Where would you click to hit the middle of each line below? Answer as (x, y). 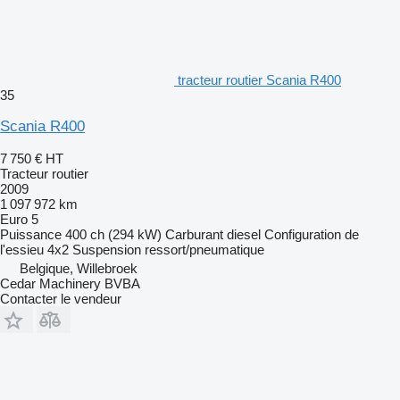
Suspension (107, 249)
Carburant (194, 234)
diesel (244, 234)
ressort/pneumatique (204, 249)
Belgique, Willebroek (79, 268)
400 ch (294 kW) (113, 234)
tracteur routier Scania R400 (259, 79)
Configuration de (312, 234)
